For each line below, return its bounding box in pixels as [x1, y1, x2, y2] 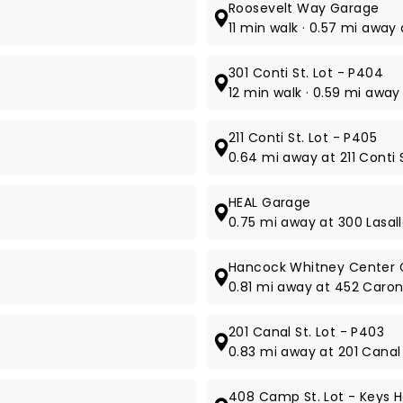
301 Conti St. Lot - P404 [228, 64, 384, 82]
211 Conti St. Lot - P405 [228, 129, 378, 147]
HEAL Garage [228, 193, 311, 211]
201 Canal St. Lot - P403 [228, 323, 385, 341]
